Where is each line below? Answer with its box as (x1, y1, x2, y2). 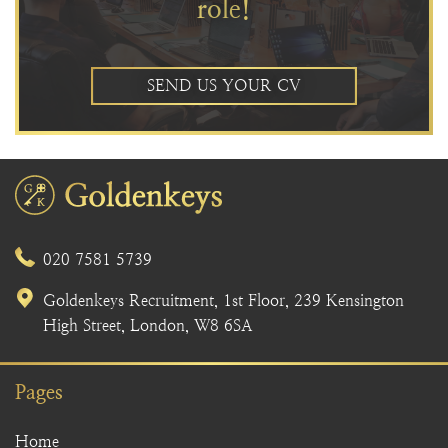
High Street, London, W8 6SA (43, 316, 253, 335)
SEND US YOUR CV (147, 76, 301, 95)
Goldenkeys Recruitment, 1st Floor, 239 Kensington (43, 291, 404, 310)
